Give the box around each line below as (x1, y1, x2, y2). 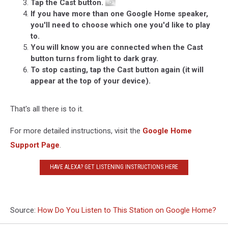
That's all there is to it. (10, 104, 83, 113)
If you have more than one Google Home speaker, (31, 9, 208, 18)
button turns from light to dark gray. (31, 53, 160, 63)
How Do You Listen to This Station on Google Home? (38, 205, 216, 215)
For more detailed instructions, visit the (10, 126, 142, 135)
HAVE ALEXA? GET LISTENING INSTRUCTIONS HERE (50, 163, 178, 171)
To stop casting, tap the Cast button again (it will (31, 65, 204, 74)
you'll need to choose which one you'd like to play (31, 20, 210, 30)
